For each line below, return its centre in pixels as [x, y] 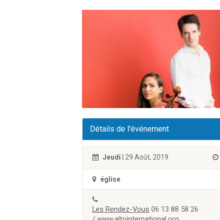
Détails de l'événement [129, 129]
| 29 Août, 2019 [145, 157]
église [110, 179]
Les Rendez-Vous [121, 209]
